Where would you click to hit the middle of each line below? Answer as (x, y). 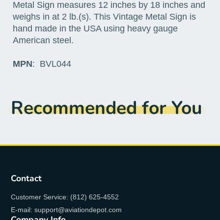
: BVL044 (52, 64)
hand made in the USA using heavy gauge (95, 29)
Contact (27, 179)
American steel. (43, 41)
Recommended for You (107, 108)
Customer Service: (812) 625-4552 (65, 197)
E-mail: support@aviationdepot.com (67, 209)
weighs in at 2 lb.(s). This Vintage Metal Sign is (104, 17)
